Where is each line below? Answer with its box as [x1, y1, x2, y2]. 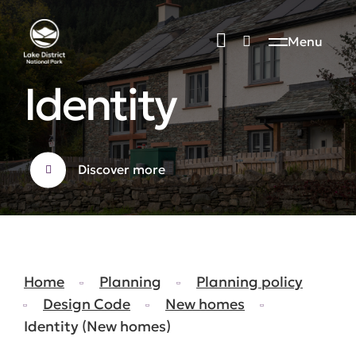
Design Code [43, 295, 130, 313]
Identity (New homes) [24, 317, 171, 335]
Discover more [78, 161, 165, 177]
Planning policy [196, 273, 303, 291]
